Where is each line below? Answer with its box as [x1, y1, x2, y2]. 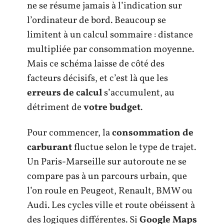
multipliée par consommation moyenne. [27, 42, 194, 56]
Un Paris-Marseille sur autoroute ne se [27, 155, 186, 168]
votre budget [83, 100, 140, 114]
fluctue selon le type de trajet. [72, 141, 196, 154]
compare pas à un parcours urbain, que [27, 170, 187, 183]
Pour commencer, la [27, 126, 112, 139]
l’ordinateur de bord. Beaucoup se [27, 13, 166, 27]
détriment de [27, 100, 83, 114]
